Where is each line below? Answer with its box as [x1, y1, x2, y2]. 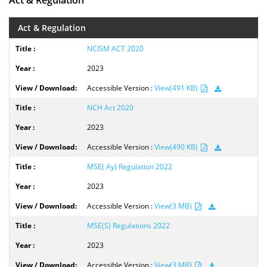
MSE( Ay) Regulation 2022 [87, 162, 172, 172]
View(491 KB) [154, 83, 200, 93]
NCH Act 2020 [87, 103, 133, 113]
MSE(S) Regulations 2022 [87, 221, 170, 231]
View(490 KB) [154, 142, 200, 152]
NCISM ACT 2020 [87, 44, 144, 54]
